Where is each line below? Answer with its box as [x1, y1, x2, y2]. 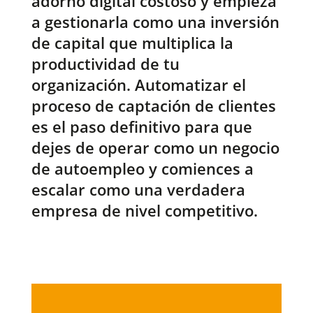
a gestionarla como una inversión [31, 11, 279, 33]
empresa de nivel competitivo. [31, 200, 258, 221]
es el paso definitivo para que [31, 116, 252, 138]
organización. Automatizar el [31, 74, 246, 96]
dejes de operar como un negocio [31, 137, 279, 159]
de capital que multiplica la [31, 32, 233, 54]
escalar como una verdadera [31, 179, 245, 201]
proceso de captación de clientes [31, 95, 276, 117]
